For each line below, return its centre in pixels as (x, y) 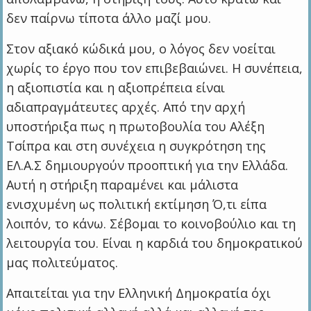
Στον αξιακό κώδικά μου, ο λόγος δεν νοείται (141, 48)
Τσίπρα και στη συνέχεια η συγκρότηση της (136, 145)
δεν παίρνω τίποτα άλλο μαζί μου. (109, 18)
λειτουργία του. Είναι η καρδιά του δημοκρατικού (155, 243)
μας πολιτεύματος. (62, 262)
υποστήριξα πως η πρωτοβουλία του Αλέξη (136, 126)
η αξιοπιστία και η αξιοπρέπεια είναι (116, 87)
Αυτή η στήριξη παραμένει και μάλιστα (123, 184)
